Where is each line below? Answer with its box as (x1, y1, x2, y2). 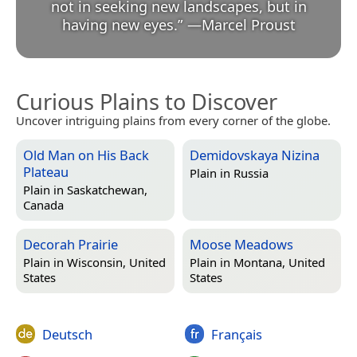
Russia (233, 165, 269, 182)
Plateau (23, 162, 69, 181)
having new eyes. (61, 14, 178, 34)
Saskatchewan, (67, 182, 147, 198)
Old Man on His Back (23, 145, 149, 164)
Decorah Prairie (23, 234, 118, 253)
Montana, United (233, 254, 325, 271)
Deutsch (42, 324, 92, 343)
